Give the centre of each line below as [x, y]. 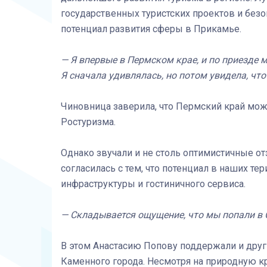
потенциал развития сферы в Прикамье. [151, 29]
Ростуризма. [88, 122]
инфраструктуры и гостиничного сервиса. [153, 184]
